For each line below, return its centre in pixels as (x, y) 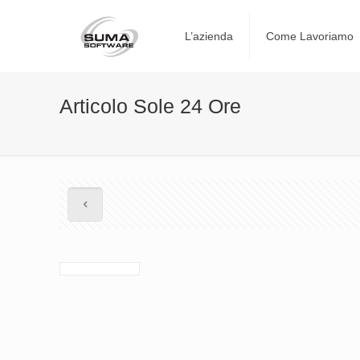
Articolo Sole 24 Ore (151, 106)
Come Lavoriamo (309, 36)
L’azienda (209, 36)
